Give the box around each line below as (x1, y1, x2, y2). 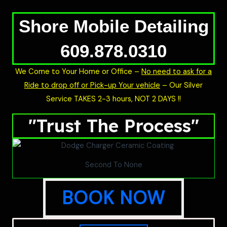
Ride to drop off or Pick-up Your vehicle (24, 81, 160, 90)
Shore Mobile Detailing (18, 16, 209, 36)
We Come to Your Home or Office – (15, 67, 141, 77)
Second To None (85, 160, 142, 170)
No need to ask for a (141, 67, 212, 77)
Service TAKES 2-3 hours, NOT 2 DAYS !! (46, 94, 181, 104)
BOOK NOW (62, 186, 165, 210)
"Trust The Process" (28, 114, 199, 137)
